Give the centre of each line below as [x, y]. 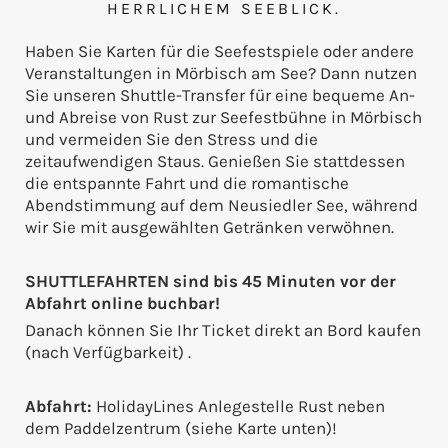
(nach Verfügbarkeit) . [108, 352]
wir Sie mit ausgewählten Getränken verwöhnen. [209, 227]
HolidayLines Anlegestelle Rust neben [238, 406]
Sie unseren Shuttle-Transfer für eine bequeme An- [220, 95]
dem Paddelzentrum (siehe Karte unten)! [181, 428]
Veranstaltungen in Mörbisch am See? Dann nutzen [221, 73]
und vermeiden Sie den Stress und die [171, 139]
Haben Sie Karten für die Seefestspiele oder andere [219, 51]
